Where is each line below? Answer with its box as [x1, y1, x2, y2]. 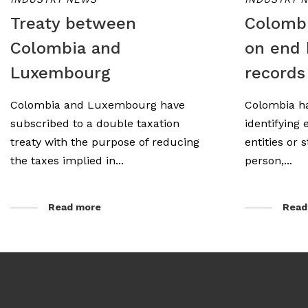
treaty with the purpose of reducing [10, 135, 199, 148]
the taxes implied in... [10, 154, 124, 167]
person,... [245, 154, 292, 167]
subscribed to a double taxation [10, 117, 179, 130]
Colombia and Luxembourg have [10, 98, 185, 111]
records [245, 63, 305, 82]
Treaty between [10, 14, 136, 33]
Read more [48, 201, 101, 212]
